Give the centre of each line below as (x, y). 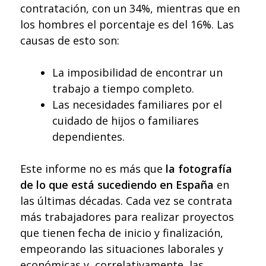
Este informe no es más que (93, 169)
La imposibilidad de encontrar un (137, 73)
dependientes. (88, 137)
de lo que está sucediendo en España (117, 185)
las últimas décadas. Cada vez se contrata (126, 201)
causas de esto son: (70, 41)
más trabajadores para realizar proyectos (127, 217)
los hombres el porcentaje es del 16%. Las (127, 25)
